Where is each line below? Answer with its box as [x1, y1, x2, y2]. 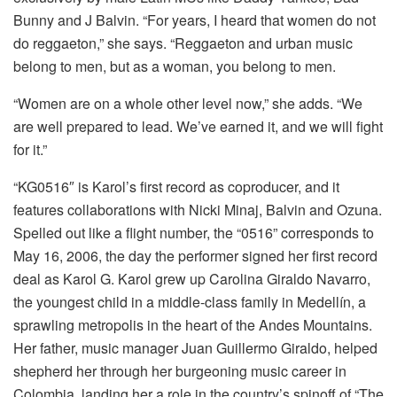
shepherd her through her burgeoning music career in [13, 360, 346, 381]
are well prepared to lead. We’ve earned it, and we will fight [13, 115, 383, 136]
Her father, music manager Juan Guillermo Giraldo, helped [13, 337, 378, 358]
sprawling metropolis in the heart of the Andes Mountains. [13, 314, 372, 335]
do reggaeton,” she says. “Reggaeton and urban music [13, 32, 353, 53]
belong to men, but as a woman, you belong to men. [13, 55, 336, 76]
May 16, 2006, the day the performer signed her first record [13, 245, 378, 266]
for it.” [13, 138, 47, 160]
